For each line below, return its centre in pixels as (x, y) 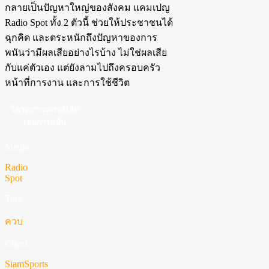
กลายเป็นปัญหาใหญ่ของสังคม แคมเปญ (87, 8)
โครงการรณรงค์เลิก (44, 110)
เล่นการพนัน (44, 122)
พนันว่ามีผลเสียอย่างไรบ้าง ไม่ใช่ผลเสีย (86, 53)
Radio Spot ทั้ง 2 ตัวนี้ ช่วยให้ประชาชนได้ (89, 23)
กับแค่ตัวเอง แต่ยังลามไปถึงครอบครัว (83, 68)
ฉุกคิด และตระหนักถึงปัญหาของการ (81, 38)
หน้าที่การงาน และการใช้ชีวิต (67, 83)
